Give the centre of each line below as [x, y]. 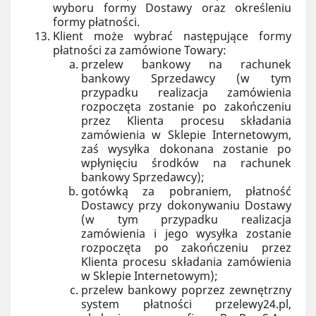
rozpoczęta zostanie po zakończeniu [186, 107]
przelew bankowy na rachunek [186, 64]
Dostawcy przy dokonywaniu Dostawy [186, 205]
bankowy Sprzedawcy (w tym [186, 78]
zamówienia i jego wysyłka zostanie [186, 233]
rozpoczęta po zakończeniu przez [186, 248]
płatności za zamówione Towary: [140, 50]
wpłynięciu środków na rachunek [186, 163]
